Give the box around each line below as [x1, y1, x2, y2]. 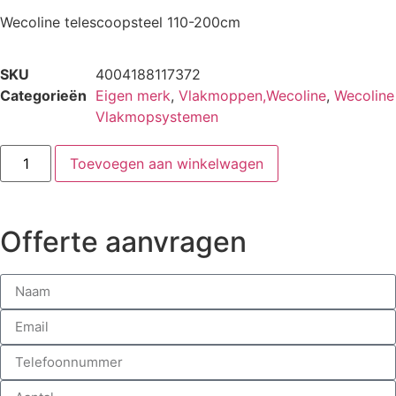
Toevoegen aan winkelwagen [70, 154, 264, 172]
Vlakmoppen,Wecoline [179, 86, 326, 104]
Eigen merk [95, 86, 171, 104]
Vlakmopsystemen [95, 107, 218, 126]
